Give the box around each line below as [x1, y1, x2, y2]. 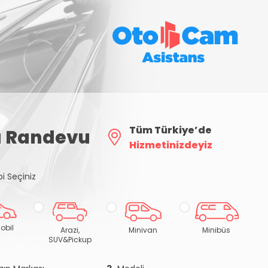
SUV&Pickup [48, 234, 92, 245]
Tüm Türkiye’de [129, 123, 212, 137]
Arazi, [60, 225, 80, 235]
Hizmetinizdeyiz [129, 138, 212, 152]
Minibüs [202, 225, 231, 235]
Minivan [129, 225, 158, 235]
